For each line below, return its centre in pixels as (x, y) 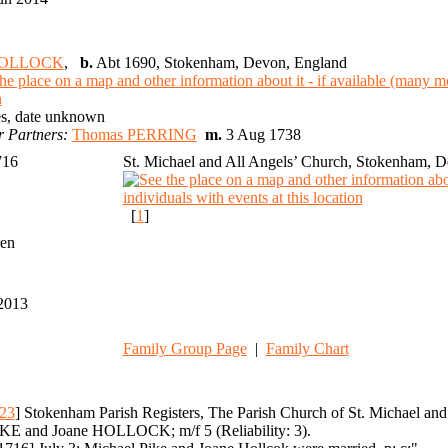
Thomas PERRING (134, 135)
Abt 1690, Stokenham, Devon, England (219, 63)
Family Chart (307, 349)
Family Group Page (184, 349)
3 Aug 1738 (265, 135)
